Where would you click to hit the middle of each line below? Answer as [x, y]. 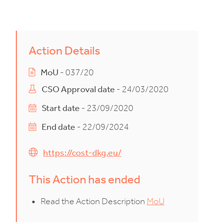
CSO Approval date [79, 89]
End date [59, 127]
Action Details [64, 51]
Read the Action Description [94, 201]
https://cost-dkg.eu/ [82, 153]
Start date [61, 108]
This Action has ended [84, 179]
